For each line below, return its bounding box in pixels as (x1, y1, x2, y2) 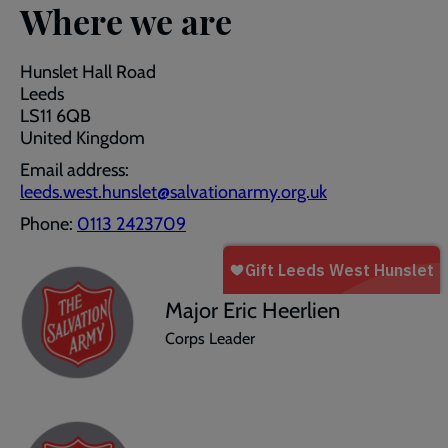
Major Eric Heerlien (165, 296, 340, 324)
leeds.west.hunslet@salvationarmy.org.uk (20, 181, 327, 203)
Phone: (20, 213, 77, 235)
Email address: (20, 159, 129, 181)
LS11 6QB (20, 105, 91, 127)
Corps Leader (165, 328, 255, 348)
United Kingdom (20, 127, 145, 149)
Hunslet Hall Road (20, 61, 156, 83)
